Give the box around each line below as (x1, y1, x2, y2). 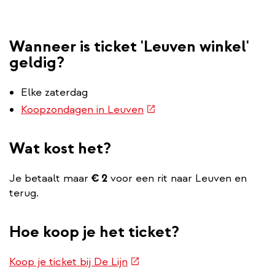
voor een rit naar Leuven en (107, 171, 247, 185)
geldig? (9, 52, 64, 72)
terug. (9, 185, 39, 200)
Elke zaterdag (21, 85, 88, 99)
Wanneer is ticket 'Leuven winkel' (9, 36, 249, 56)
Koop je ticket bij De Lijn (9, 254, 128, 269)
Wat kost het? (9, 137, 111, 158)
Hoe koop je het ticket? (9, 221, 179, 242)
